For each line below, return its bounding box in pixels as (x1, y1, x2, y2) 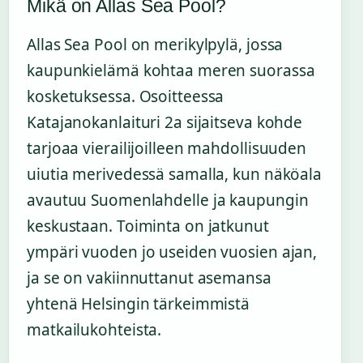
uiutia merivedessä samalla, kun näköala (27, 164, 322, 186)
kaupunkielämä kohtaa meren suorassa (27, 60, 315, 82)
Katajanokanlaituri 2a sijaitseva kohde (27, 112, 303, 134)
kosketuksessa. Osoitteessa (27, 86, 224, 108)
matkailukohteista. (27, 319, 162, 341)
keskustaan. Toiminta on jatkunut (27, 216, 269, 237)
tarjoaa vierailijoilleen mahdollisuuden (27, 138, 307, 160)
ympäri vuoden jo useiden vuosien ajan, (27, 241, 318, 263)
